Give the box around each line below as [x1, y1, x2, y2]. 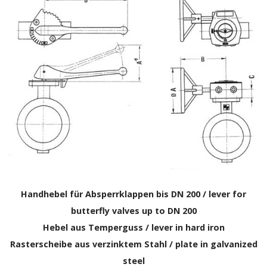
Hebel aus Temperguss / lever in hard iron [42, 222, 225, 233]
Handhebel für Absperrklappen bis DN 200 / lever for [21, 188, 246, 200]
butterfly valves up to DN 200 [70, 205, 197, 216]
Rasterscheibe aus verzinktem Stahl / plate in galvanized [10, 238, 257, 250]
